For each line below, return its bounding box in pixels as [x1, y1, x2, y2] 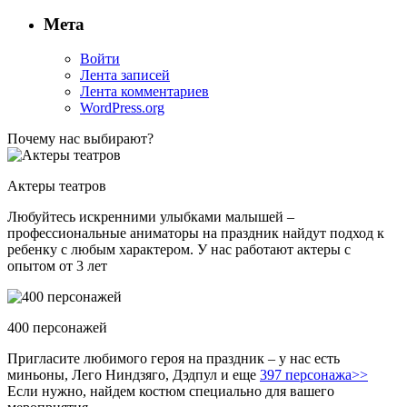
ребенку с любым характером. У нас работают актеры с [7, 242, 351, 258]
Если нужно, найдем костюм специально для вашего [7, 383, 334, 400]
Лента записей [80, 67, 170, 84]
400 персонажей [7, 320, 107, 336]
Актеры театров [7, 178, 106, 194]
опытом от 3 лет [7, 258, 107, 274]
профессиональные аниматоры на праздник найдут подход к [7, 225, 384, 242]
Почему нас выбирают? [7, 131, 154, 147]
